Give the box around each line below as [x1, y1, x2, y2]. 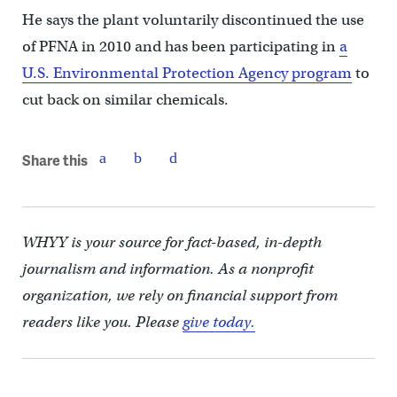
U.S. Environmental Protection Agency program [21, 63, 352, 82]
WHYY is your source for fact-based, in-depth [21, 232, 322, 252]
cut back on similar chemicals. [21, 90, 229, 109]
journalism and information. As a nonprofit [21, 259, 314, 278]
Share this [21, 150, 88, 171]
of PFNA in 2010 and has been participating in [21, 36, 339, 56]
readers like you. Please [21, 312, 183, 331]
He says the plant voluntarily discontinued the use [21, 10, 364, 29]
